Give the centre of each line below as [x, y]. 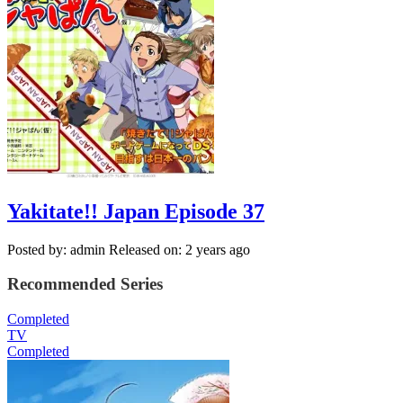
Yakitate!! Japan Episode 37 [136, 211]
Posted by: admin [56, 249]
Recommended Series [85, 284]
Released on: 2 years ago [179, 249]
